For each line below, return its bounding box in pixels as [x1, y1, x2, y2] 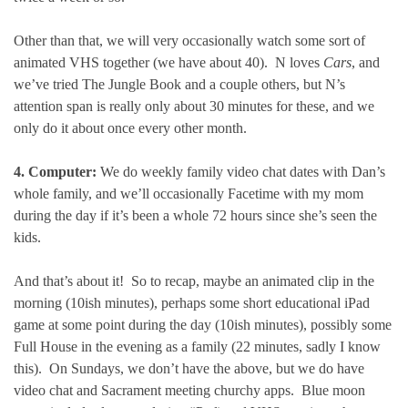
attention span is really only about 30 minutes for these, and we [14, 98, 374, 114]
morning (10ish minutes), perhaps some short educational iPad [14, 295, 370, 311]
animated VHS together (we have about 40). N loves [14, 55, 323, 70]
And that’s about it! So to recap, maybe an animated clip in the [14, 273, 374, 289]
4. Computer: [14, 164, 97, 179]
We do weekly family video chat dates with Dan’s [97, 164, 385, 179]
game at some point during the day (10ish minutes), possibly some [14, 317, 392, 332]
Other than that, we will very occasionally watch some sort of [14, 33, 365, 48]
